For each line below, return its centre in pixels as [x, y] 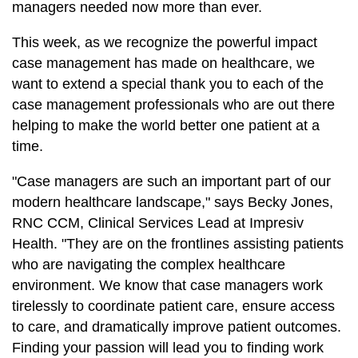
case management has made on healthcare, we [163, 64]
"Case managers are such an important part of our [171, 182]
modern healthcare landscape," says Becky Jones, [173, 203]
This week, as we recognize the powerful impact [165, 43]
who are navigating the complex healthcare [149, 265]
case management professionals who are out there [173, 105]
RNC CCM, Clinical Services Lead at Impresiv [158, 223]
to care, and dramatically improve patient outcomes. [177, 327]
